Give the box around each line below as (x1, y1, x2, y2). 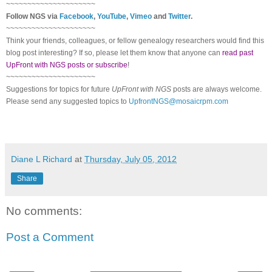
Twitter (168, 12, 191, 21)
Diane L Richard (11, 154, 72, 164)
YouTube (97, 12, 126, 21)
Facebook (59, 12, 93, 21)
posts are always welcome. (171, 84, 262, 93)
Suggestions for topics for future (6, 84, 112, 93)
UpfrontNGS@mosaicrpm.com (129, 97, 228, 106)
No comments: (6, 204, 82, 217)
